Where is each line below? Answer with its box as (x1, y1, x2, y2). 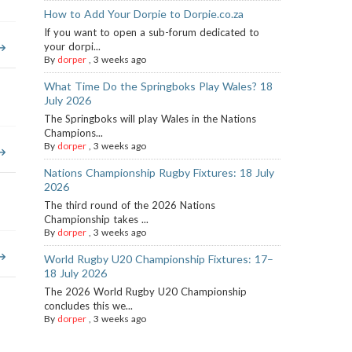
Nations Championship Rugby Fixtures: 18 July (44, 166, 275, 179)
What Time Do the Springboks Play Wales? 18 (44, 79, 273, 93)
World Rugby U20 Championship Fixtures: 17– (44, 252, 274, 266)
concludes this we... (44, 299, 134, 312)
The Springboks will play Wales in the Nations (44, 112, 257, 125)
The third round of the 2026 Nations (44, 199, 216, 211)
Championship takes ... (44, 213, 149, 225)
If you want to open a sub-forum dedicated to (44, 26, 259, 38)
